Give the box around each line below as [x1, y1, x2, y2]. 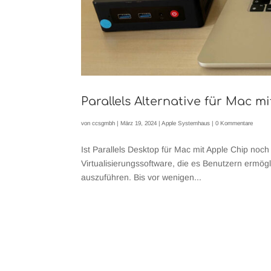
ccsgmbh [92, 120, 116, 127]
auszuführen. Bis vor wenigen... [81, 172, 202, 183]
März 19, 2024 [120, 120, 157, 127]
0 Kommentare [215, 120, 253, 127]
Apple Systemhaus [162, 120, 211, 127]
